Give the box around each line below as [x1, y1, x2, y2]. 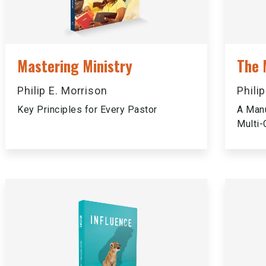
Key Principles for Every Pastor [17, 104, 157, 115]
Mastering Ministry [17, 55, 132, 77]
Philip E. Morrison [17, 84, 107, 97]
